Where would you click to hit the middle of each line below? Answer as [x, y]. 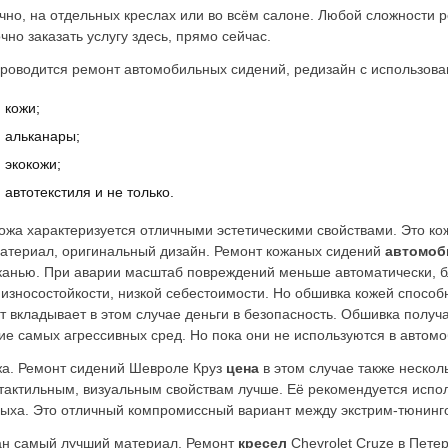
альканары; [42, 136]
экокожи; [33, 164]
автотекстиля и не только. [89, 192]
